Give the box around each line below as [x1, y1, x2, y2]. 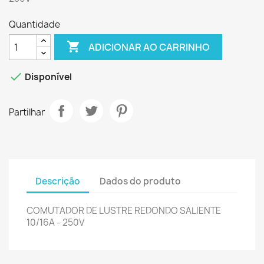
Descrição [35, 174, 80, 187]
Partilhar [9, 105, 45, 118]
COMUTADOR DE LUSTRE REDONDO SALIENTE [27, 204, 221, 217]
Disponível [23, 71, 72, 84]
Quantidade [9, 18, 60, 31]
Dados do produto [100, 174, 181, 187]
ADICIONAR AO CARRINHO [88, 40, 210, 54]
